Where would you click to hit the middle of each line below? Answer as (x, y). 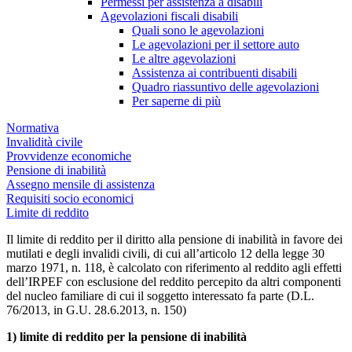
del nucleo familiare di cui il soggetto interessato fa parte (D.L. (160, 296)
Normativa (33, 128)
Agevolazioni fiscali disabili (169, 16)
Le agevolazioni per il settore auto (216, 44)
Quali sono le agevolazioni (198, 30)
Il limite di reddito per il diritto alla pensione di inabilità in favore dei (174, 239)
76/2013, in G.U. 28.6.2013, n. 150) (96, 310)
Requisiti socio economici (70, 198)
